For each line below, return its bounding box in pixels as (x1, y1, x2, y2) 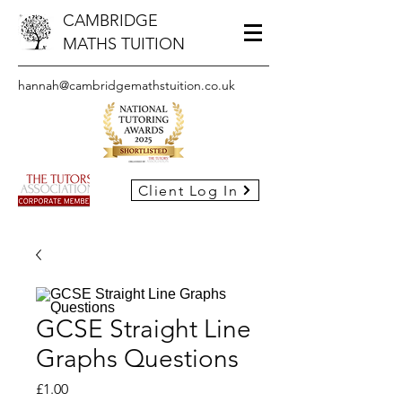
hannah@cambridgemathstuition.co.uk (18, 77, 235, 93)
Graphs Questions (36, 344, 239, 373)
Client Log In (137, 181, 239, 199)
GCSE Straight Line (36, 314, 251, 344)
